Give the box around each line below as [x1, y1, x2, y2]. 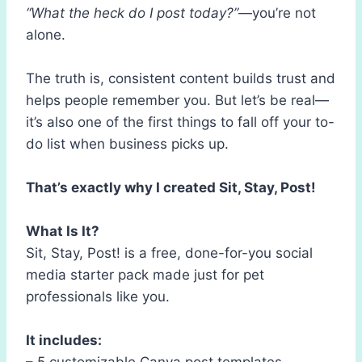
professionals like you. [26, 288, 170, 305]
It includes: [26, 331, 102, 348]
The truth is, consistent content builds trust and [26, 69, 335, 86]
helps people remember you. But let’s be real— [26, 91, 329, 108]
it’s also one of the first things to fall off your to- [26, 113, 335, 130]
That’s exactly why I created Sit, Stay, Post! [26, 179, 316, 196]
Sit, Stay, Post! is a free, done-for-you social [26, 244, 313, 261]
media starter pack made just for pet [26, 266, 264, 283]
